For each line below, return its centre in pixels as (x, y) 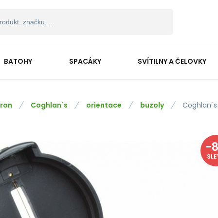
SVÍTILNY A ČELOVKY (172, 61)
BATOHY (18, 61)
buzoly (152, 105)
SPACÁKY (85, 61)
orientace (104, 105)
